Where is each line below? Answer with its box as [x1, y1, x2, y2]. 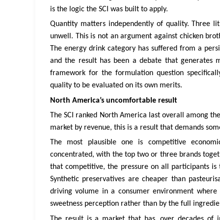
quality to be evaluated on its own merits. [50, 82, 182, 90]
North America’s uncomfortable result [50, 96, 177, 105]
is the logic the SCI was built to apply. [50, 5, 168, 13]
